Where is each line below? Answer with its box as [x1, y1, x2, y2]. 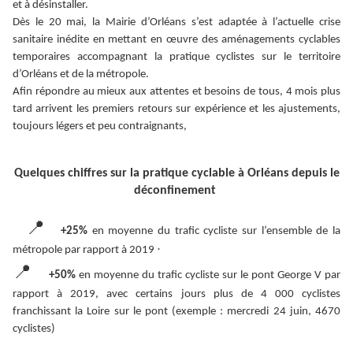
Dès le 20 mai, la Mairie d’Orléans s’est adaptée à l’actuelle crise [13, 17, 340, 29]
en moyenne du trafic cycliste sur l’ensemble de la [91, 225, 341, 238]
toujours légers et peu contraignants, [13, 121, 187, 133]
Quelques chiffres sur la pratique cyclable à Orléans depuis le [13, 167, 340, 180]
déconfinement [134, 184, 219, 198]
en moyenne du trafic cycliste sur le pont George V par [76, 269, 340, 282]
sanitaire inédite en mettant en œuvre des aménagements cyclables [13, 34, 340, 46]
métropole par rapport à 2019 [13, 244, 157, 257]
